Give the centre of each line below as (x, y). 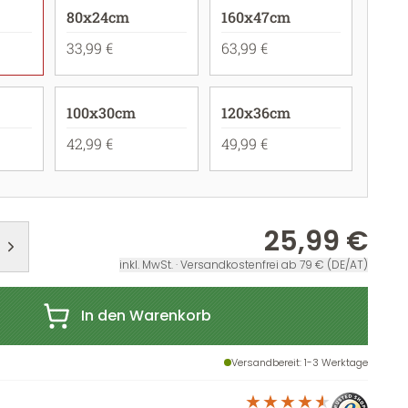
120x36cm (255, 112)
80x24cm (98, 17)
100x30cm (102, 112)
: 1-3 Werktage (334, 362)
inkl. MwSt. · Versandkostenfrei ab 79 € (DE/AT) (244, 265)
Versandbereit (265, 362)
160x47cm (255, 17)
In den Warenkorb (146, 316)
